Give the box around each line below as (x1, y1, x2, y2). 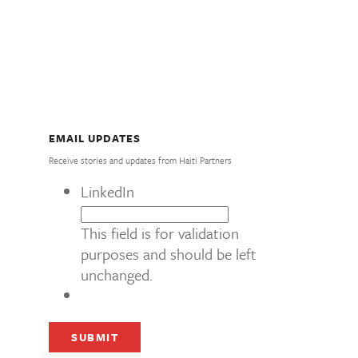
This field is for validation (81, 221, 239, 244)
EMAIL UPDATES (49, 129, 141, 146)
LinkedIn (81, 180, 134, 202)
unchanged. (81, 263, 153, 285)
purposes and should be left (81, 242, 257, 265)
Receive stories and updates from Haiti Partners (49, 153, 232, 167)
